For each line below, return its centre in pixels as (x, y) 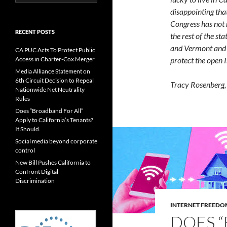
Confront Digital (37, 172)
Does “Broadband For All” (49, 111)
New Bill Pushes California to (53, 163)
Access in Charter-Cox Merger (55, 59)
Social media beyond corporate (56, 141)
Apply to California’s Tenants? (54, 120)
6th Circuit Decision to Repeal (54, 81)
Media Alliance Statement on (53, 71)
